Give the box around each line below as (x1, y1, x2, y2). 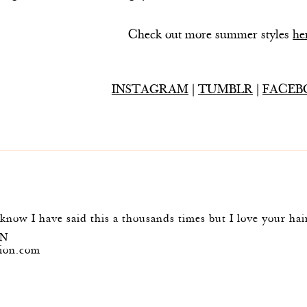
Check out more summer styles (128, 28, 293, 44)
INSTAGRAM (111, 83, 188, 99)
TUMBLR (197, 83, 253, 99)
